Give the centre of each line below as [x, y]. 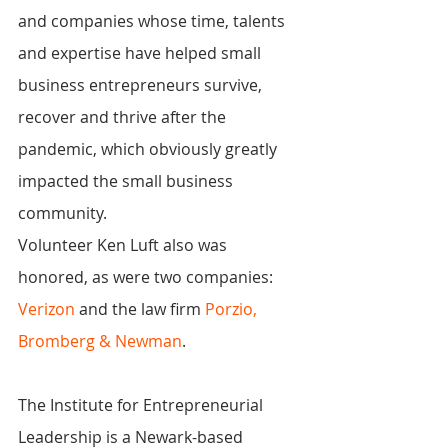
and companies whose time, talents [153, 21]
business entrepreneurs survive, [142, 85]
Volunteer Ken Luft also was [124, 245]
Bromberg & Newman [100, 341]
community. [62, 213]
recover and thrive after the [124, 117]
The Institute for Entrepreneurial [142, 405]
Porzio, [233, 309]
